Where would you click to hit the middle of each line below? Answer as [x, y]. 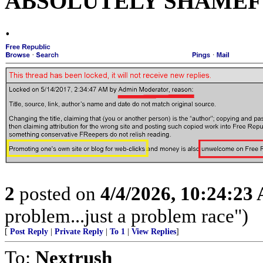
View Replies [154, 232]
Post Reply [29, 232]
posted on [58, 194]
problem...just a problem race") [127, 216]
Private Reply [79, 232]
